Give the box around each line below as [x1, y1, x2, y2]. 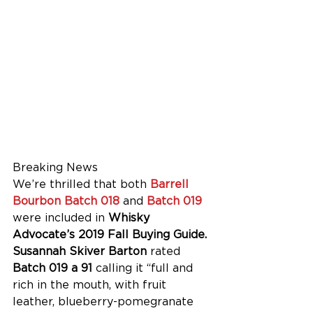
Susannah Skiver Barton [13, 245, 150, 259]
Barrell [150, 177, 192, 191]
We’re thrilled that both [13, 177, 150, 191]
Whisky [108, 211, 153, 225]
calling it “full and [92, 261, 196, 275]
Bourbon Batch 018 [13, 194, 119, 208]
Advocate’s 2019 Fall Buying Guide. [13, 228, 210, 242]
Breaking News [13, 161, 98, 175]
